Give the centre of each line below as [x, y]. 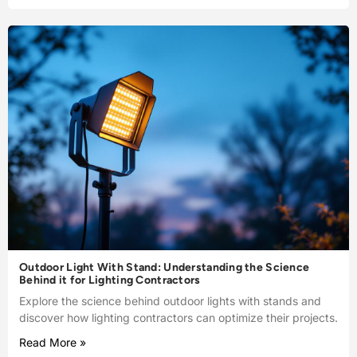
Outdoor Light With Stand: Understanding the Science [165, 268]
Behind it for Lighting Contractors [110, 280]
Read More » [53, 343]
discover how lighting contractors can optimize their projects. [178, 318]
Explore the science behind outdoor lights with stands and [170, 301]
